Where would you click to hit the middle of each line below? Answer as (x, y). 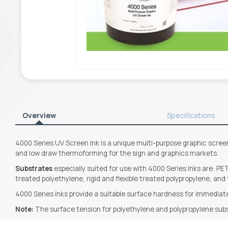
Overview (39, 115)
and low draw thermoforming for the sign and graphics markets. (118, 153)
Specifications (191, 115)
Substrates (34, 168)
